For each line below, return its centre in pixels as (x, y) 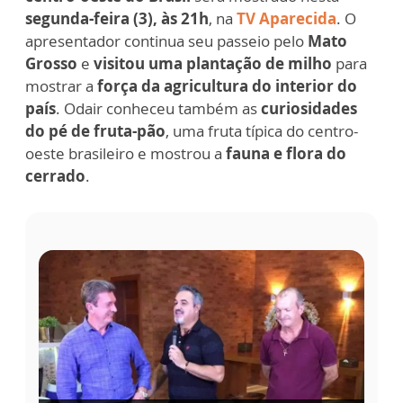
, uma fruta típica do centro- (262, 131)
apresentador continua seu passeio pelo (166, 41)
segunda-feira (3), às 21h (117, 19)
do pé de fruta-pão (95, 131)
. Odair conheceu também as (158, 109)
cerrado (55, 176)
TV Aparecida (287, 19)
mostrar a (61, 86)
